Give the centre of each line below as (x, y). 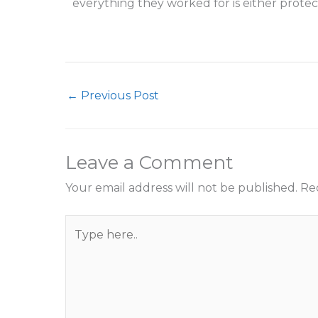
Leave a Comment (149, 162)
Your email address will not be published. (181, 187)
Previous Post (119, 95)
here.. (80, 245)
